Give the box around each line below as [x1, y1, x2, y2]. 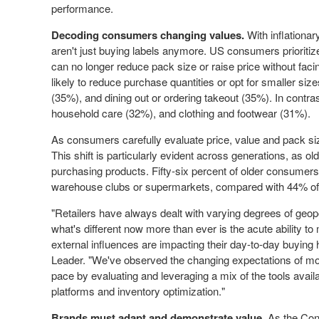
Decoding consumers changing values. [51, 27, 247, 43]
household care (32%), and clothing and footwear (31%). [51, 105, 313, 120]
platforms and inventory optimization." [51, 283, 225, 298]
